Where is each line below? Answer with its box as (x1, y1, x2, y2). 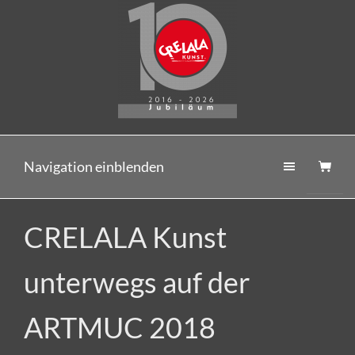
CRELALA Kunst (24, 219, 227, 254)
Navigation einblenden (24, 158, 164, 175)
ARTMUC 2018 (24, 310, 216, 345)
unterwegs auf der (24, 265, 250, 300)
